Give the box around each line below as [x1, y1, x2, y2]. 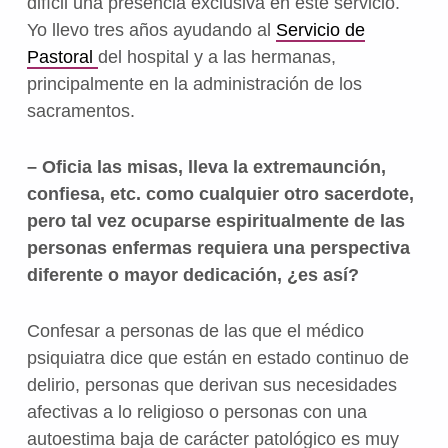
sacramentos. [26, 100, 135, 121]
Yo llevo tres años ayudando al [26, 19, 276, 40]
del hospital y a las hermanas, [97, 46, 336, 67]
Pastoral [26, 46, 98, 67]
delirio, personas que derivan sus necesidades [26, 374, 397, 395]
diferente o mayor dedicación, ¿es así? [26, 264, 359, 285]
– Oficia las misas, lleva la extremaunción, [26, 156, 386, 177]
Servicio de [275, 19, 365, 40]
